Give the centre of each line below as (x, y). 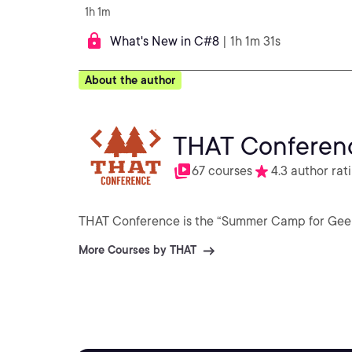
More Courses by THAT (137, 250)
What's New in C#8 (165, 41)
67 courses (222, 171)
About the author (130, 80)
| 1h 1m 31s (251, 41)
